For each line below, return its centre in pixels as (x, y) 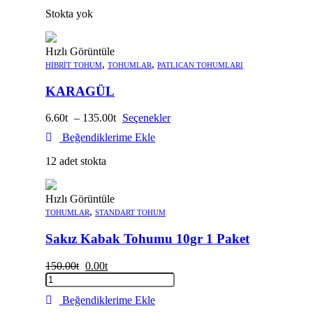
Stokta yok (69, 13)
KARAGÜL (80, 91)
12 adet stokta (76, 161)
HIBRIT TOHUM (74, 65)
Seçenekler (146, 118)
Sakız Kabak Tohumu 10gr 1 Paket (147, 239)
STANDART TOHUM (130, 213)
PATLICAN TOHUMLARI (200, 65)
